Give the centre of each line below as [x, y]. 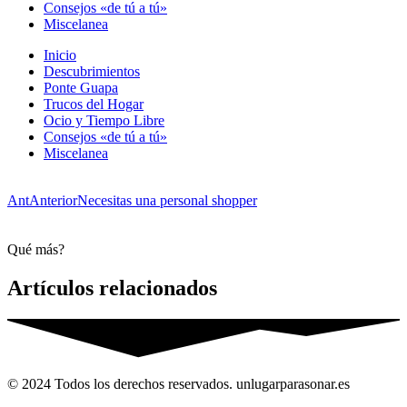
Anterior [53, 200]
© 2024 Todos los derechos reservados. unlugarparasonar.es [179, 383]
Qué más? [36, 249]
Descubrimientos [92, 71]
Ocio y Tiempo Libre [104, 120]
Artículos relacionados [112, 288]
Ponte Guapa [81, 87]
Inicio [60, 55]
